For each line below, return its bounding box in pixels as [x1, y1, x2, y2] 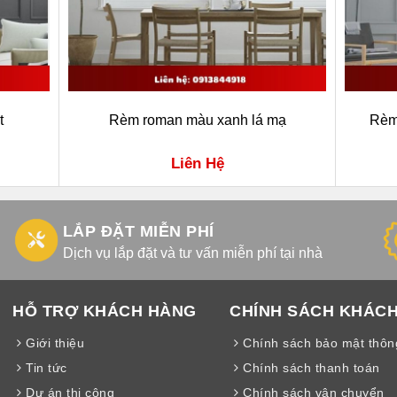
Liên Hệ [170, 155, 224, 172]
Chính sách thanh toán [238, 361, 380, 375]
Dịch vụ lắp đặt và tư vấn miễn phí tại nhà [62, 245, 323, 261]
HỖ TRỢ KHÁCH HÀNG [12, 302, 197, 320]
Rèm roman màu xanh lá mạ [108, 113, 286, 128]
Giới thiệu [21, 336, 84, 350]
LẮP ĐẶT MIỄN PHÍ [62, 222, 214, 240]
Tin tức [21, 361, 67, 375]
